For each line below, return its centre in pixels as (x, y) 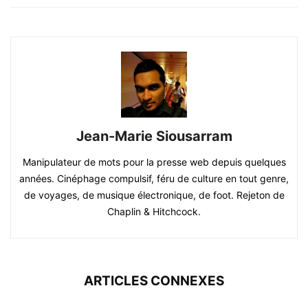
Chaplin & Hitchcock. (154, 211)
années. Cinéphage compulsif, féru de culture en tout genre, (154, 178)
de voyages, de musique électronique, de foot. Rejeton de (154, 195)
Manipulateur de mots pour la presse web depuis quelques (154, 162)
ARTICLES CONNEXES (154, 280)
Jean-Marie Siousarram (154, 136)
